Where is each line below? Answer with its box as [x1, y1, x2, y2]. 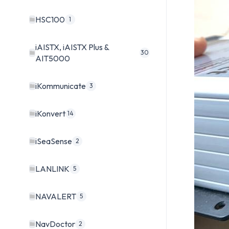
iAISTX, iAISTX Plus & [35, 42, 109, 53]
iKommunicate [35, 81, 86, 91]
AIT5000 [35, 53, 70, 64]
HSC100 [35, 14, 65, 25]
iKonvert [35, 108, 65, 119]
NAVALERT [35, 191, 76, 202]
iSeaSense [35, 136, 72, 147]
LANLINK [35, 164, 70, 174]
